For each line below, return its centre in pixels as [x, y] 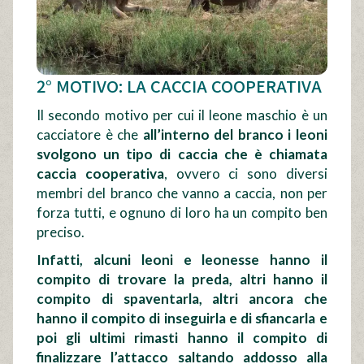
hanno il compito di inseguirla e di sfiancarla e [182, 318]
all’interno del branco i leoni [235, 135]
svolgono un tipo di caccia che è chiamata [182, 154]
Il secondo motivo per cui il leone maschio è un [182, 115]
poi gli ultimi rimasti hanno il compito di [182, 338]
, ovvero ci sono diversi [245, 174]
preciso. [61, 232]
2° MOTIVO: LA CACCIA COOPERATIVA [180, 86]
